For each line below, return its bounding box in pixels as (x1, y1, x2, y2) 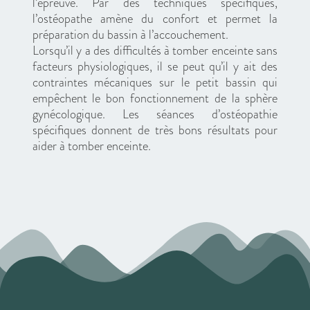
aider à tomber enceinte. (32, 136, 151, 155)
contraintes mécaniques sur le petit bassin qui (32, 73, 278, 91)
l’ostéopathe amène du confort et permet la (32, 9, 278, 28)
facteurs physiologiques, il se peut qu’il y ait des (32, 57, 278, 75)
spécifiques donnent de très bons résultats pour (32, 120, 278, 139)
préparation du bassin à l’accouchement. (32, 25, 228, 44)
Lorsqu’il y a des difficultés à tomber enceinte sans (32, 41, 278, 60)
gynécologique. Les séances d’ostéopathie (32, 104, 278, 123)
